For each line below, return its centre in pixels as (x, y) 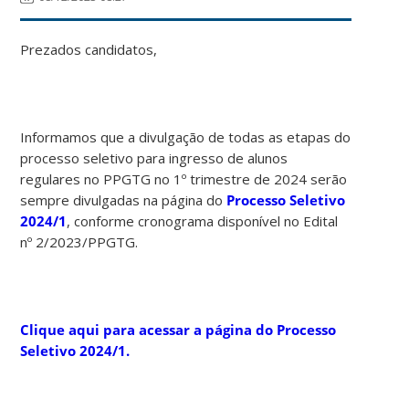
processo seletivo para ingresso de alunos (154, 157)
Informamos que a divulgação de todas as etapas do (186, 136)
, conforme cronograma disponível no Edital (203, 220)
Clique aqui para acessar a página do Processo (178, 329)
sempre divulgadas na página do (124, 199)
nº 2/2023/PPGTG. (79, 241)
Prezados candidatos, (89, 49)
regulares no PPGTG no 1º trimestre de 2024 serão (184, 178)
